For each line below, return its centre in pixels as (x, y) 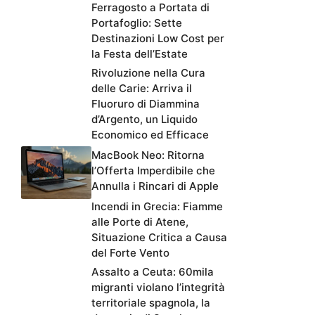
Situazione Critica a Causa (159, 238)
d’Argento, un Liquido (144, 120)
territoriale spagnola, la (151, 303)
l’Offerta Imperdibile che (153, 171)
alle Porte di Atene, (140, 222)
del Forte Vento (130, 253)
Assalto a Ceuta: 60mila (153, 272)
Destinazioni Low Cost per (158, 39)
